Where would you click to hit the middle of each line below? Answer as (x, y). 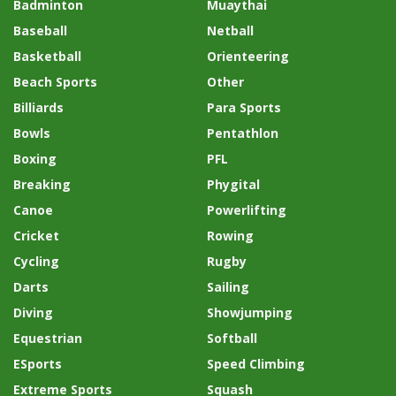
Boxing (35, 159)
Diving (33, 313)
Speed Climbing (256, 364)
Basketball (47, 57)
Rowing (230, 236)
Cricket (36, 236)
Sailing (228, 287)
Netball (230, 31)
